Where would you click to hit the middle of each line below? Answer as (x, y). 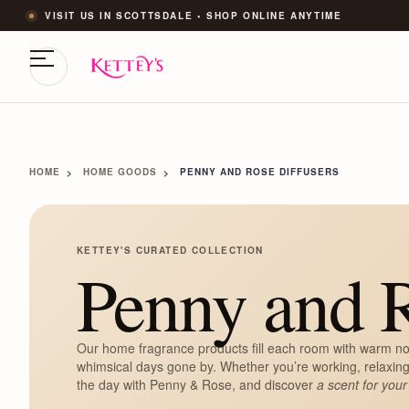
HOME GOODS (120, 171)
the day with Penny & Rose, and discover (197, 384)
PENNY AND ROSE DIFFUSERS (260, 171)
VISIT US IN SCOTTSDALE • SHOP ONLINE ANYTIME (194, 15)
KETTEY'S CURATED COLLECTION (170, 250)
